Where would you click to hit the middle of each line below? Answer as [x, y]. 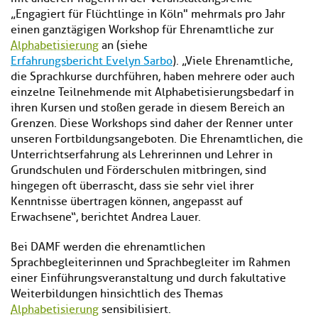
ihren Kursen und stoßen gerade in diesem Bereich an [148, 108]
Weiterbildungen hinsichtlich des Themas [117, 294]
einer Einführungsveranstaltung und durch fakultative [148, 279]
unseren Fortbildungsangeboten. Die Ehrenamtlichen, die [157, 139]
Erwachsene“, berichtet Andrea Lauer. [106, 218]
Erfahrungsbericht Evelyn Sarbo [92, 61]
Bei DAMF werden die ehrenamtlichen [108, 247]
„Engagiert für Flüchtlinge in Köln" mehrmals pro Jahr [148, 15]
